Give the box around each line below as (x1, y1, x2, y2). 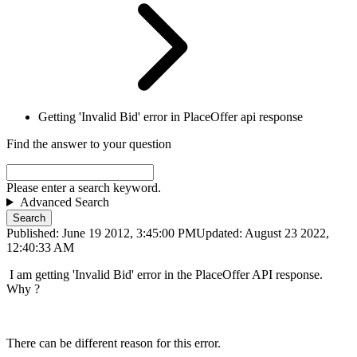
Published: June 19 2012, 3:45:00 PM (6, 226, 196, 241)
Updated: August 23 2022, (196, 226, 329, 241)
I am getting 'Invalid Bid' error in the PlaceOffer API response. (6, 268, 326, 282)
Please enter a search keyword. (6, 181, 161, 195)
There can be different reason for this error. (6, 336, 221, 351)
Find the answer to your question (6, 137, 171, 151)
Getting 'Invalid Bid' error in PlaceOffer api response (38, 110, 303, 124)
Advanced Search (19, 195, 109, 210)
